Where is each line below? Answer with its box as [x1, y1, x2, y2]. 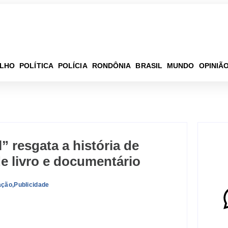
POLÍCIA [58, 61, 88, 70]
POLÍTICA [19, 61, 53, 70]
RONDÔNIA [92, 61, 131, 70]
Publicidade [14, 181, 49, 188]
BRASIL [135, 61, 163, 70]
